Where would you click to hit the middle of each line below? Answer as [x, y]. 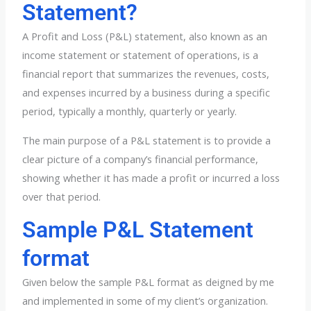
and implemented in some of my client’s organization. [145, 301]
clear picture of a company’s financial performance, [141, 159]
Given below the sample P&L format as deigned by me [149, 282]
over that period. [62, 196]
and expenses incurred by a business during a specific [146, 93]
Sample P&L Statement [138, 230]
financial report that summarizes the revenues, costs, [146, 74]
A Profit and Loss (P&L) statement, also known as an [145, 36]
